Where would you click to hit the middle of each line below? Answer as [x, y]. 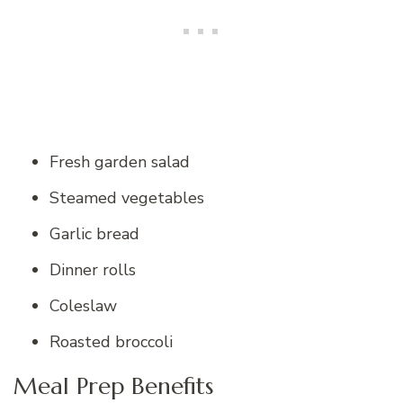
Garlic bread [94, 234]
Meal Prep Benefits [113, 385]
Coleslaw [83, 306]
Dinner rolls [93, 270]
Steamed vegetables [127, 198]
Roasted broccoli [111, 342]
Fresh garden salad [120, 162]
